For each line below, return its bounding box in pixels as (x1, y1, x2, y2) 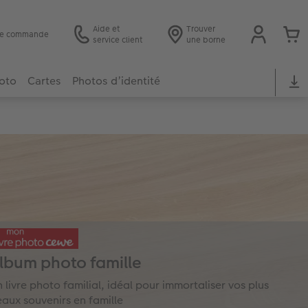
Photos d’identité (72, 73, 160, 89)
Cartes (27, 73, 61, 89)
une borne (186, 34, 225, 45)
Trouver (186, 23, 215, 34)
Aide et (93, 23, 120, 34)
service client (93, 34, 142, 45)
